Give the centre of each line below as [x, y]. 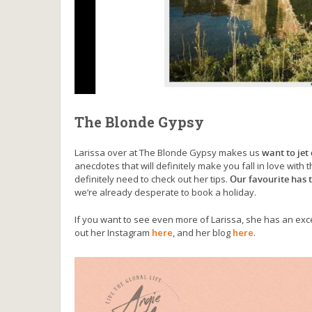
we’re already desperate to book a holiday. [165, 192]
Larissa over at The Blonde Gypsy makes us [168, 152]
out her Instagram [113, 232]
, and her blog [203, 232]
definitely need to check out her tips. [152, 179]
